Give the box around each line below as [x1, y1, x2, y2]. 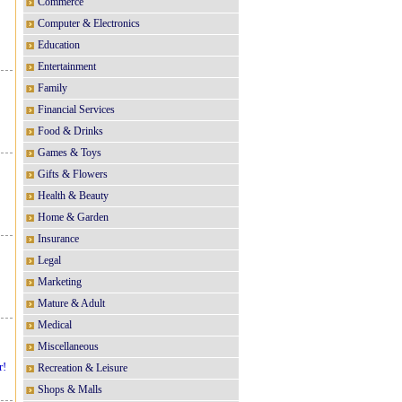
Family [38, 82, 67, 94]
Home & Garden [38, 211, 109, 223]
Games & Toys [38, 146, 101, 159]
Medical [38, 319, 72, 331]
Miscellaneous [38, 340, 99, 353]
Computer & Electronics [38, 17, 140, 30]
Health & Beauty [38, 189, 109, 202]
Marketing [38, 275, 82, 288]
